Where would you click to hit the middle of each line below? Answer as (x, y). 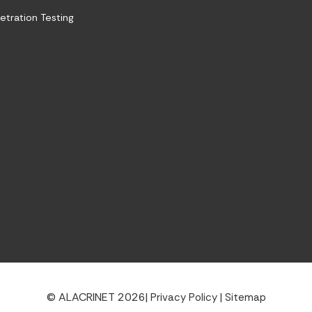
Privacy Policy (184, 298)
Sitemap (245, 298)
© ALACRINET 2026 (96, 297)
